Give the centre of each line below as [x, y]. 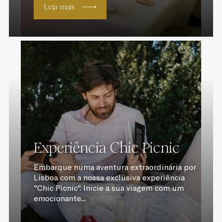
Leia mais [59, 7]
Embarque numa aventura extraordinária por [115, 167]
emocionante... [59, 198]
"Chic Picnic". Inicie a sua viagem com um [109, 188]
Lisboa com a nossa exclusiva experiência [109, 177]
